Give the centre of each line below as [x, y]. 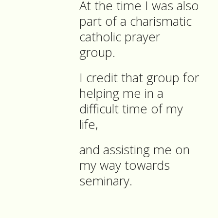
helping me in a [121, 93]
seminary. [106, 181]
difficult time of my [131, 109]
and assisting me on [135, 150]
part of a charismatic [136, 21]
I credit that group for [139, 78]
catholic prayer [120, 37]
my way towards [125, 165]
